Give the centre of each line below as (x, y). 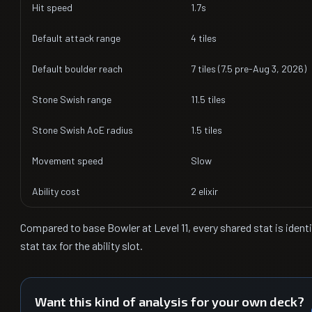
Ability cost (56, 191)
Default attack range (76, 38)
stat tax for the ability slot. (81, 245)
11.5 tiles (208, 99)
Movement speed (68, 161)
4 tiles (204, 38)
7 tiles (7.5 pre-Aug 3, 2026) (249, 69)
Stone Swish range (72, 99)
